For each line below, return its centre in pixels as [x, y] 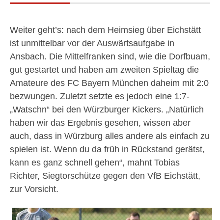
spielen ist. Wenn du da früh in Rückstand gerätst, [107, 149]
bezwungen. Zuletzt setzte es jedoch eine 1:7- [100, 96]
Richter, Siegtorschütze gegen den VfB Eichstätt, [105, 176]
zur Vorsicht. [34, 189]
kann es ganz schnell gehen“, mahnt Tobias [95, 163]
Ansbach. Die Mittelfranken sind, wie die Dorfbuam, [110, 56]
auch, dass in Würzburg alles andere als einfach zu [110, 136]
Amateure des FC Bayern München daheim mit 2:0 [109, 83]
